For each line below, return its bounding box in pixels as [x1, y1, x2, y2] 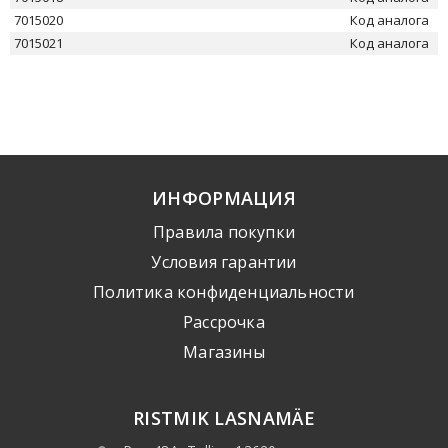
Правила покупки [153, 221, 295, 243]
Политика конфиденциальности [93, 281, 355, 303]
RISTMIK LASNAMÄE [133, 406, 315, 430]
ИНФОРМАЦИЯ [152, 186, 296, 210]
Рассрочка [183, 311, 265, 333]
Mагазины [183, 341, 265, 363]
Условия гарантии [151, 251, 297, 273]
